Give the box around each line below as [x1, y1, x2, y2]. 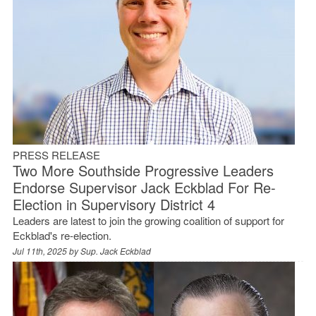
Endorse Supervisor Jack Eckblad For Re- [12, 176, 276, 197]
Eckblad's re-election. [12, 227, 111, 243]
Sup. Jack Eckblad [80, 244, 151, 257]
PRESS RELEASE [12, 147, 100, 162]
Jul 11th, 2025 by [12, 244, 80, 257]
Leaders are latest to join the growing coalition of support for [12, 212, 284, 228]
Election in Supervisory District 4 [12, 193, 215, 214]
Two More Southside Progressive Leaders [12, 159, 274, 181]
